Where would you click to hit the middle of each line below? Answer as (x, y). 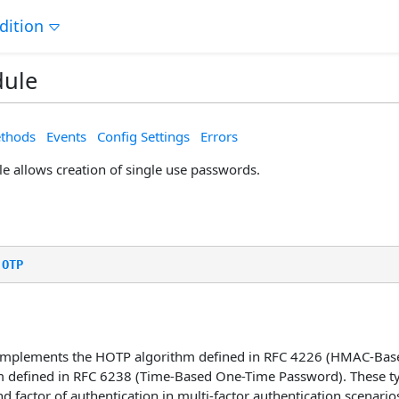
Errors (219, 136)
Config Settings (143, 136)
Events (66, 136)
